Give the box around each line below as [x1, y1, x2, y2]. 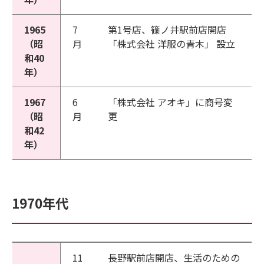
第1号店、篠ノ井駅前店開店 [108, 22, 226, 37]
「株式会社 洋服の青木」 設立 [108, 37, 235, 51]
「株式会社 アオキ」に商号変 [108, 95, 233, 109]
